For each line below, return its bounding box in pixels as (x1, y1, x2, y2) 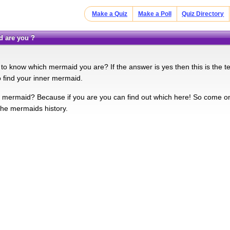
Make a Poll (138, 10, 171, 17)
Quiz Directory (182, 10, 224, 17)
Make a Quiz (92, 10, 128, 17)
